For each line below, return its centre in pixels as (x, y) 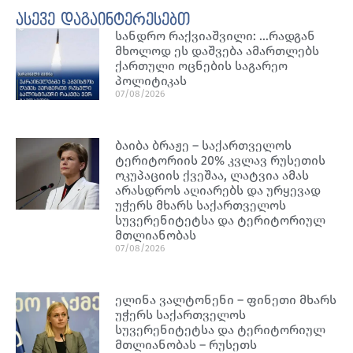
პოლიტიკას (151, 80)
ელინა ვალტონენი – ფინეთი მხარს (226, 299)
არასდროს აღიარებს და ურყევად (218, 190)
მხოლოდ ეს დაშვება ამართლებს (217, 50)
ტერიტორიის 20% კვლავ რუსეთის (221, 160)
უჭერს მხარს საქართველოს (201, 205)
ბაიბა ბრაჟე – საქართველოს (204, 145)
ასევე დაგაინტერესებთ (103, 20)
